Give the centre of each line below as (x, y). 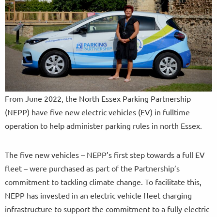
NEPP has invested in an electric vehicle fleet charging (98, 195)
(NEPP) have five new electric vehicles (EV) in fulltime (97, 112)
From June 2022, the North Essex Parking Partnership (98, 99)
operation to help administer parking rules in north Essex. (105, 126)
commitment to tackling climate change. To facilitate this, (103, 182)
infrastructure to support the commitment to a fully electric (107, 209)
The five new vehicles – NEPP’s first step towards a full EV (105, 155)
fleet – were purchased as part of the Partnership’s (92, 168)
